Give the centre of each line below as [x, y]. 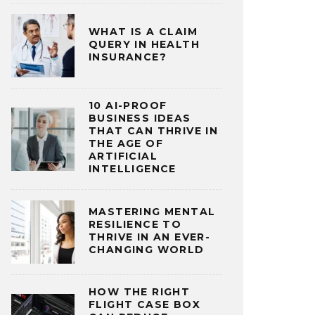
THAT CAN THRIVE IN [154, 131]
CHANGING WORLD [147, 249]
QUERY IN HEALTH [144, 44]
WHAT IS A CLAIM [143, 31]
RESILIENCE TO [135, 224]
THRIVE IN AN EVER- [150, 237]
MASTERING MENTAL [152, 211]
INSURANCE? [128, 57]
